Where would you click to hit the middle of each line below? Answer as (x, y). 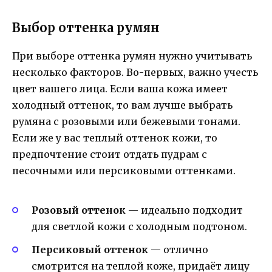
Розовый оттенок (79, 210)
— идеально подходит (184, 210)
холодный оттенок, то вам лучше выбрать (122, 105)
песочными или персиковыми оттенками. (124, 170)
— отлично (178, 250)
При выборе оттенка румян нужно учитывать (132, 56)
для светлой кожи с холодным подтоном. (139, 226)
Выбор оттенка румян (86, 27)
